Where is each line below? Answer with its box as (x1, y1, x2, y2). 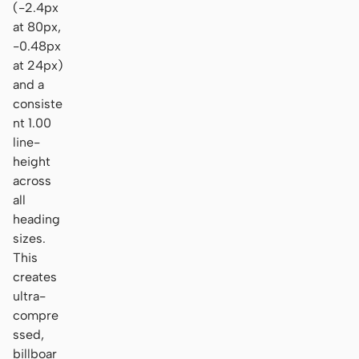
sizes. (13, 230, 46, 246)
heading (13, 211, 60, 227)
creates (13, 268, 57, 284)
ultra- (13, 288, 46, 304)
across (13, 172, 51, 188)
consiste (13, 95, 63, 111)
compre (13, 307, 58, 323)
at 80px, (13, 18, 61, 34)
